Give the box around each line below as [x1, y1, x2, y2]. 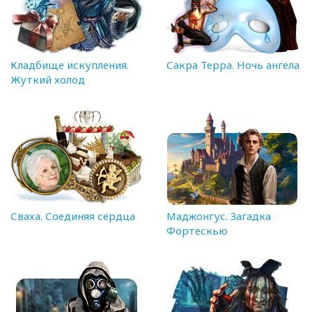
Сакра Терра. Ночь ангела [166, 57, 299, 72]
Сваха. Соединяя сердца [10, 208, 135, 223]
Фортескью [166, 223, 228, 237]
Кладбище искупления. [10, 57, 129, 72]
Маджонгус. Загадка [166, 208, 271, 223]
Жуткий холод [10, 72, 85, 86]
